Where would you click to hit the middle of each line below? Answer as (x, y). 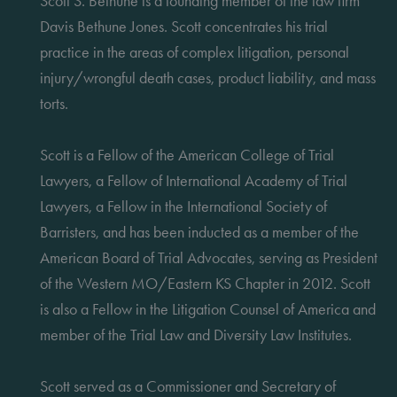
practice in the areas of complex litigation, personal (195, 52)
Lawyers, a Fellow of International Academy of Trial (194, 180)
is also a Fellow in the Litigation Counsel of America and (208, 309)
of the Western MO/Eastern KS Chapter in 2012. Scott (205, 283)
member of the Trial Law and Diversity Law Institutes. (196, 335)
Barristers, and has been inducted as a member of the (199, 232)
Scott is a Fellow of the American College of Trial (187, 155)
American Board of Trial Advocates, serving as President (209, 257)
